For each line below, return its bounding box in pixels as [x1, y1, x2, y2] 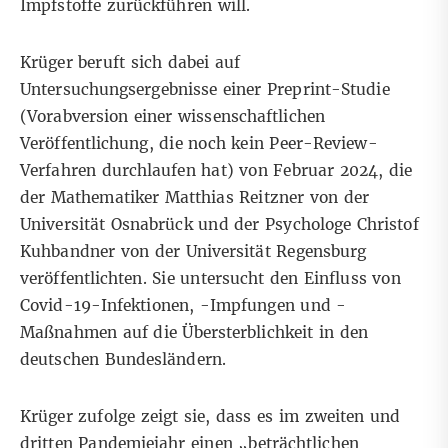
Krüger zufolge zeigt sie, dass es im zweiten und [20, 407, 401, 427]
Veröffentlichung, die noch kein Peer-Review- [20, 134, 378, 154]
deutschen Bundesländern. [20, 350, 232, 370]
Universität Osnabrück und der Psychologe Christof [20, 215, 419, 235]
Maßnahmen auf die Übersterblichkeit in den [20, 323, 368, 343]
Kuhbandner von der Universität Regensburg [20, 242, 367, 262]
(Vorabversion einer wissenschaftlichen [20, 107, 325, 127]
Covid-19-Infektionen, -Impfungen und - [20, 296, 347, 316]
